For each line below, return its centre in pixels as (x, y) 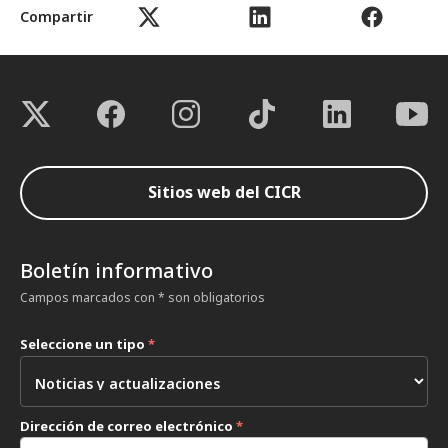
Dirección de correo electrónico (128, 426)
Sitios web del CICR (224, 191)
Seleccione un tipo (84, 344)
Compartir (56, 16)
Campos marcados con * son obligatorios (142, 298)
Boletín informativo (116, 271)
